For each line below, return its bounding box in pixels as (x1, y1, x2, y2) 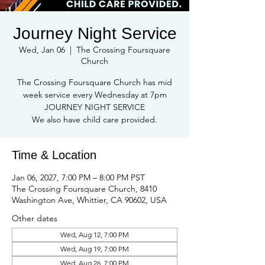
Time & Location (12, 148, 96, 161)
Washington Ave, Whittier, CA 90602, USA (12, 195, 167, 205)
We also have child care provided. (32, 114, 157, 125)
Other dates (12, 213, 57, 224)
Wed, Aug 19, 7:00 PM (60, 244, 129, 253)
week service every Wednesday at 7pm (22, 89, 167, 100)
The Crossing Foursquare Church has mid (17, 77, 172, 88)
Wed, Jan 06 (19, 44, 65, 55)
